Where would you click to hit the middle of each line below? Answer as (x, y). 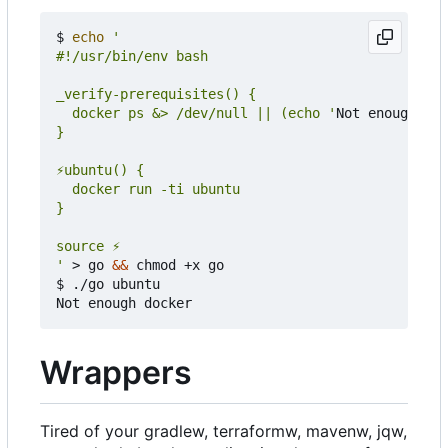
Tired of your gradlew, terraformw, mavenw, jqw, (223, 430)
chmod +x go (176, 265)
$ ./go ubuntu (108, 284)
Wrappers (116, 373)
